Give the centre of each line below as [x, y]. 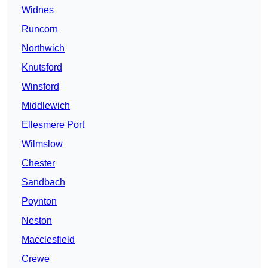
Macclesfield [48, 240]
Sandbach [43, 182]
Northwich [43, 48]
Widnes [38, 10]
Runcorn [40, 29]
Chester [38, 163]
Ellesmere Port [53, 125]
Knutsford [42, 68]
